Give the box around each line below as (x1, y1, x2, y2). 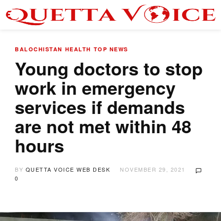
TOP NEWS (93, 45, 128, 53)
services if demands (15, 94, 185, 119)
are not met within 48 (15, 113, 191, 139)
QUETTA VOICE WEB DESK (25, 165, 110, 173)
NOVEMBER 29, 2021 (120, 165, 185, 173)
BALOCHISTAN (15, 45, 63, 53)
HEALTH (65, 45, 91, 53)
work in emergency (15, 74, 176, 100)
